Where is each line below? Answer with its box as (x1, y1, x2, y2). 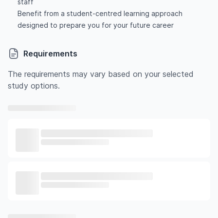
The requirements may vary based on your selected (8, 69, 194, 79)
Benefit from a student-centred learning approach (17, 9, 182, 18)
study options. (8, 81, 60, 91)
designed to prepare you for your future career (17, 21, 174, 29)
